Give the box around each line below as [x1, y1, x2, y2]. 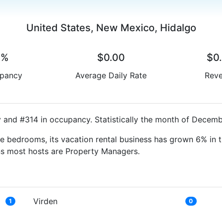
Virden [33, 196, 58, 206]
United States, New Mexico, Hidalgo [26, 21, 196, 34]
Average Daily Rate [75, 70, 147, 80]
